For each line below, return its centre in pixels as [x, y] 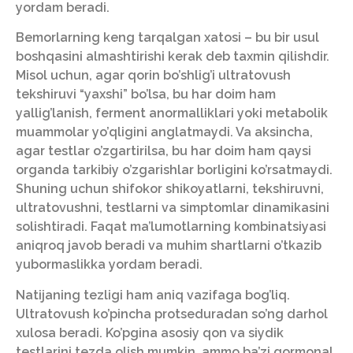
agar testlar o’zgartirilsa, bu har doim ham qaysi [163, 151]
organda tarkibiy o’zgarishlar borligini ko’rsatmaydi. [174, 170]
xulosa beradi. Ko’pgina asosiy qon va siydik [150, 333]
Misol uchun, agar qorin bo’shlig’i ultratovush [153, 76]
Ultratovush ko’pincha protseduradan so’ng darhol [172, 314]
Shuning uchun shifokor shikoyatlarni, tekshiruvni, [170, 189]
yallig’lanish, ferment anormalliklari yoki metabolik [172, 113]
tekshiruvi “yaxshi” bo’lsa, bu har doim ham [146, 95]
